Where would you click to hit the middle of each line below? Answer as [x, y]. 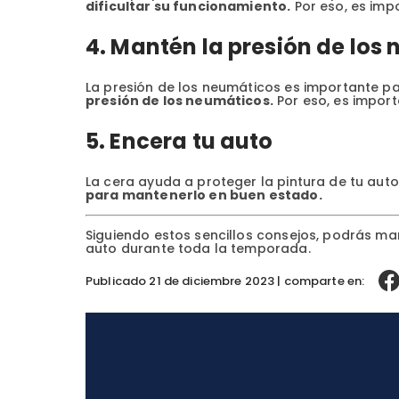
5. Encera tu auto [179, 142]
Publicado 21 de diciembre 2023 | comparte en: [225, 281]
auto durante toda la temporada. [198, 249]
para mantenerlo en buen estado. [204, 195]
